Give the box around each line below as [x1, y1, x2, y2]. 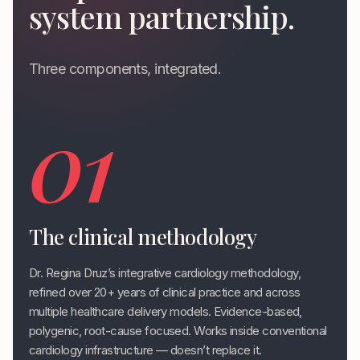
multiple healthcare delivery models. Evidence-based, [29, 304, 302, 319]
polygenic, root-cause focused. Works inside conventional [29, 323, 327, 338]
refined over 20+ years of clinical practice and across [29, 284, 301, 300]
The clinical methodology [29, 223, 257, 251]
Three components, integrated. [29, 60, 222, 77]
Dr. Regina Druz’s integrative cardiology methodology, [29, 265, 301, 280]
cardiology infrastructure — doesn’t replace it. [29, 342, 262, 358]
